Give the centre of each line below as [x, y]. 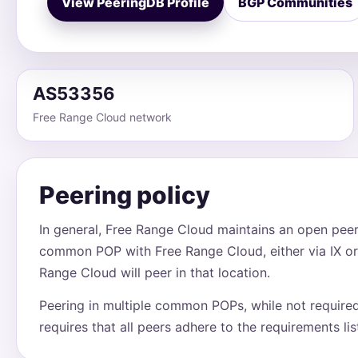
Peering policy [125, 195]
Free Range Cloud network [102, 117]
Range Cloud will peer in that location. [155, 272]
